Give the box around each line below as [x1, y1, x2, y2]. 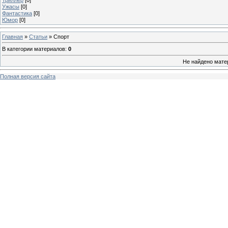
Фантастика [2, 10, 32, 16]
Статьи [29, 33, 47, 40]
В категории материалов [2, 46, 65, 52]
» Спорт [47, 33, 69, 40]
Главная [2, 33, 23, 40]
